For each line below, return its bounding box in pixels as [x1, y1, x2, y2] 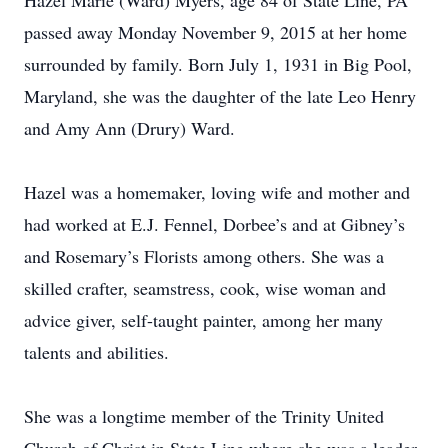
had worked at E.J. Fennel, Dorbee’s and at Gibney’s [24, 212, 405, 236]
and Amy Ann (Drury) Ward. [24, 116, 235, 140]
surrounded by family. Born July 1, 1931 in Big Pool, [24, 52, 412, 76]
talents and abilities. [24, 340, 169, 364]
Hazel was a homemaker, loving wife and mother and [24, 180, 410, 204]
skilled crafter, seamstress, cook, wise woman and [24, 276, 386, 300]
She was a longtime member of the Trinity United [24, 404, 384, 428]
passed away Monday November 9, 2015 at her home [24, 20, 407, 44]
